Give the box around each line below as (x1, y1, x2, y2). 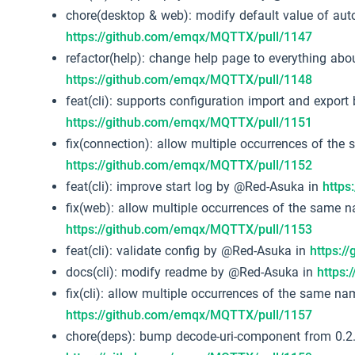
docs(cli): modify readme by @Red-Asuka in (66, 265, 318, 281)
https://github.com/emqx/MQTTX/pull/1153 (66, 222, 313, 238)
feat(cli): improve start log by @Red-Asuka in (66, 179, 323, 195)
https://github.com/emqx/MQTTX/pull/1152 (66, 158, 313, 174)
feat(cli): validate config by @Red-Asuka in (66, 243, 311, 259)
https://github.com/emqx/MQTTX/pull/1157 (66, 307, 313, 323)
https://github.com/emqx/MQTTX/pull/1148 (66, 72, 313, 88)
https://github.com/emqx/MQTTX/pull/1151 (66, 115, 313, 131)
